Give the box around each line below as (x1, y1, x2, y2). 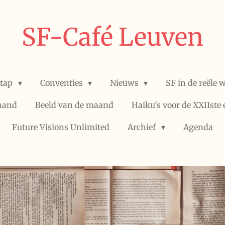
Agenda (183, 122, 213, 132)
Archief (128, 122, 158, 132)
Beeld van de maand (35, 100, 114, 110)
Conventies (40, 78, 85, 88)
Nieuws (110, 78, 141, 88)
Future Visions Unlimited (12, 122, 110, 132)
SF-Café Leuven (22, 22, 203, 52)
